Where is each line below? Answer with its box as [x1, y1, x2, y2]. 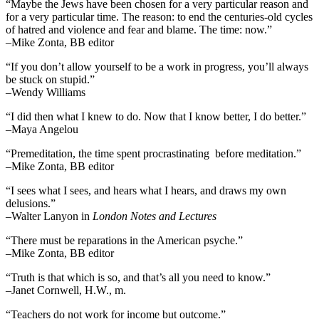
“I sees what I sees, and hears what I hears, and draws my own [6, 184, 286, 197]
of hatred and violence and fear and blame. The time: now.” [6, 23, 272, 36]
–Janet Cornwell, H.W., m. [6, 284, 126, 297]
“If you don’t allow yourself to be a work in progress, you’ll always [6, 61, 308, 73]
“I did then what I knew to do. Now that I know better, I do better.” [6, 110, 306, 123]
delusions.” [6, 197, 56, 210]
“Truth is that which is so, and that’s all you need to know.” [6, 271, 271, 284]
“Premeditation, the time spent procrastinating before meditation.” [6, 147, 301, 160]
